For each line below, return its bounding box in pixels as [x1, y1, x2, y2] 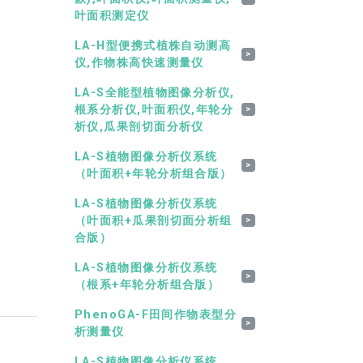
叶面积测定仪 [75, 8, 150, 23]
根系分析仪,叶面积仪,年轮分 [75, 102, 234, 117]
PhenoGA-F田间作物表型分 [75, 307, 237, 322]
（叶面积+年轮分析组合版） [75, 166, 233, 181]
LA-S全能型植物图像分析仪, [75, 85, 235, 100]
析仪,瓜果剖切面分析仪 [75, 119, 204, 134]
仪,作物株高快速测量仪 [75, 55, 204, 70]
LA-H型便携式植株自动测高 [75, 38, 232, 53]
